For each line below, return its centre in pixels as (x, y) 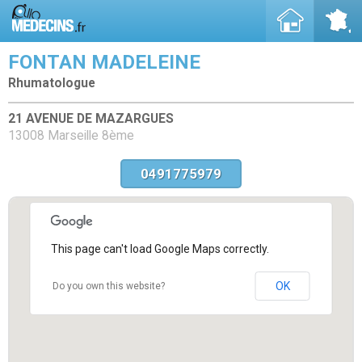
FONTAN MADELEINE (104, 62)
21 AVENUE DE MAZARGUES (91, 118)
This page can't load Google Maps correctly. (160, 248)
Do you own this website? (108, 286)
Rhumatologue (52, 83)
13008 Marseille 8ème (71, 135)
